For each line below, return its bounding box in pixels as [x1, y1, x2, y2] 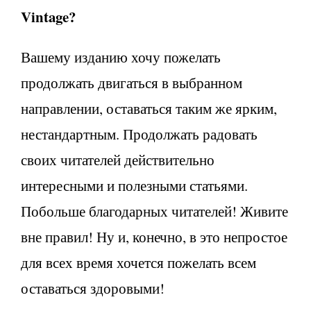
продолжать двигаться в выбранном [21, 72, 242, 92]
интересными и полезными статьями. [21, 175, 248, 195]
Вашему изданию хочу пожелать [21, 47, 221, 67]
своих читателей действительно [21, 149, 215, 169]
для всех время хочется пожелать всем [21, 252, 256, 272]
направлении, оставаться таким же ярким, [21, 98, 277, 118]
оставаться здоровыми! [21, 278, 165, 298]
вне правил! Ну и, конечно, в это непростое [21, 226, 287, 246]
